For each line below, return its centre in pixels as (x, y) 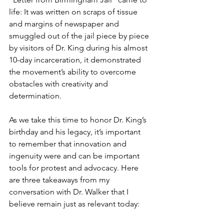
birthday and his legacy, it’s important (76, 131)
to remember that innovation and (69, 143)
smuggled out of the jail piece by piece (80, 35)
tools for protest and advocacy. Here (75, 167)
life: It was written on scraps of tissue (74, 11)
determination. (35, 95)
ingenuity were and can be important (75, 155)
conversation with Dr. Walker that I (70, 191)
